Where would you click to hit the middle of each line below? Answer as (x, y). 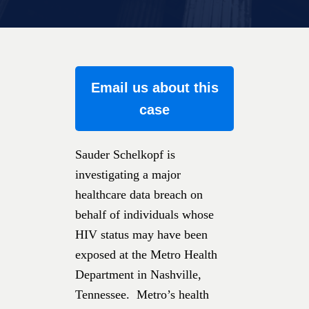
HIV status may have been (141, 234)
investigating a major (128, 174)
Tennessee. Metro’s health (142, 294)
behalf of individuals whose (144, 214)
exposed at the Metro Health (146, 254)
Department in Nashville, (138, 274)
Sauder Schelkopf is (125, 154)
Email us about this (154, 87)
